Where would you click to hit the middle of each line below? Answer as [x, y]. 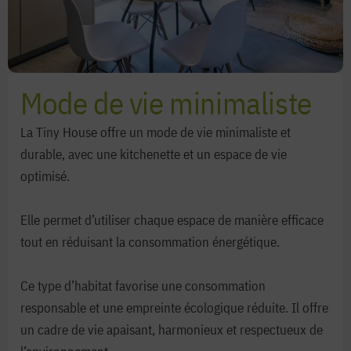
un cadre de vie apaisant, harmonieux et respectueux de [172, 329]
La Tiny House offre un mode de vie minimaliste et [156, 132]
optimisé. [45, 176]
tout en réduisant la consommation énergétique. [150, 242]
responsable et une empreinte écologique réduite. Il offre [174, 308]
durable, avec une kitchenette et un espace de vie [154, 154]
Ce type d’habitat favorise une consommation [143, 286]
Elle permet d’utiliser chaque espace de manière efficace [172, 220]
